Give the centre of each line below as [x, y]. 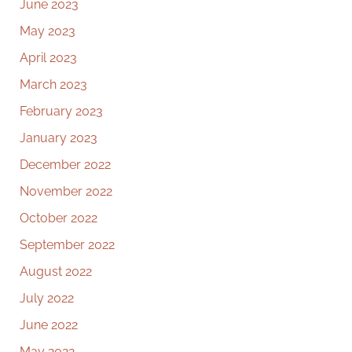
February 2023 [61, 112]
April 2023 [48, 58]
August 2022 [56, 272]
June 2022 [49, 325]
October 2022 [59, 218]
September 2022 [67, 245]
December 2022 [65, 165]
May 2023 [48, 31]
